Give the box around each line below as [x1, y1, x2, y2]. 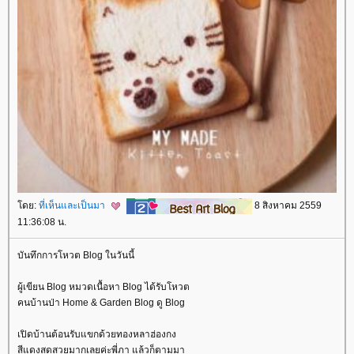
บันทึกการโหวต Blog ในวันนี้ [17, 250, 134, 261]
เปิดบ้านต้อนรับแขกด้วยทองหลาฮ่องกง [17, 329, 176, 340]
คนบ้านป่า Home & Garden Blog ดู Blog [17, 297, 185, 308]
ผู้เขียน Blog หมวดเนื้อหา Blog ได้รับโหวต [17, 281, 190, 292]
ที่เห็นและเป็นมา [39, 199, 107, 211]
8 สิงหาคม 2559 [252, 199, 322, 211]
